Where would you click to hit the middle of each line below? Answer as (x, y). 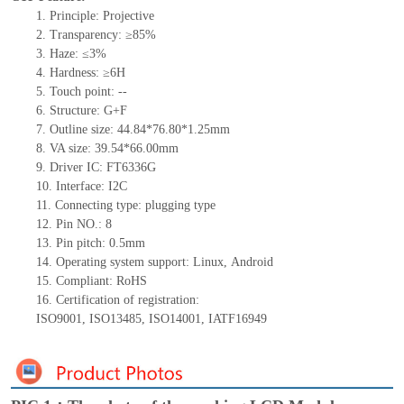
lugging (172, 206)
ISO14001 (174, 319)
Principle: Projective (101, 16)
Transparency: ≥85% (102, 35)
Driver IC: (78, 168)
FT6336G (131, 168)
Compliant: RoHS (101, 281)
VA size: (72, 149)
